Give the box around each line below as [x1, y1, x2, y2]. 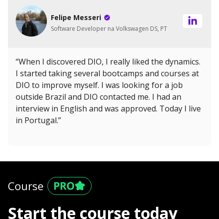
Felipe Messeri [51, 13, 101, 22]
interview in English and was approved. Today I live [16, 103, 201, 114]
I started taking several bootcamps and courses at [16, 67, 199, 79]
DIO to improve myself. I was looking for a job [16, 79, 183, 90]
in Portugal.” [16, 114, 61, 126]
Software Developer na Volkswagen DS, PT [51, 24, 167, 33]
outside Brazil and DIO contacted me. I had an [16, 91, 181, 102]
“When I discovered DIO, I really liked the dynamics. [16, 56, 200, 67]
